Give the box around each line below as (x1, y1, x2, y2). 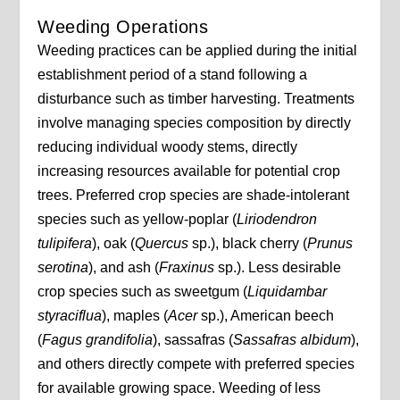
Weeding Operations (37, 17, 209, 37)
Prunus (307, 236, 354, 252)
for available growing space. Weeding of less (37, 380, 321, 396)
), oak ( (92, 236, 136, 252)
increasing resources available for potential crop (37, 163, 341, 179)
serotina (37, 260, 89, 276)
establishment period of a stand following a (37, 67, 308, 83)
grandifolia (86, 332, 154, 348)
